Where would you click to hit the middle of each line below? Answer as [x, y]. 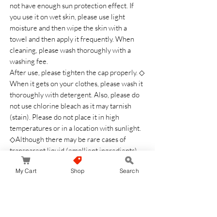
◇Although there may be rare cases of [68, 139]
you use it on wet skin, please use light [67, 17]
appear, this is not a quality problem [63, 162]
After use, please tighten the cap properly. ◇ [77, 72]
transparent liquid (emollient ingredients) [73, 150]
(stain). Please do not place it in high [64, 117]
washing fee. [29, 61]
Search [129, 170]
